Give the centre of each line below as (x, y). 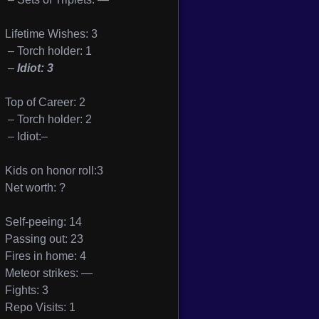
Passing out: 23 (44, 239)
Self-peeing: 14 (43, 222)
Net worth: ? (35, 188)
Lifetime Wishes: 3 (51, 34)
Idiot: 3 (35, 68)
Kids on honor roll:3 (54, 171)
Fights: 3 (27, 290)
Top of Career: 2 (45, 102)
